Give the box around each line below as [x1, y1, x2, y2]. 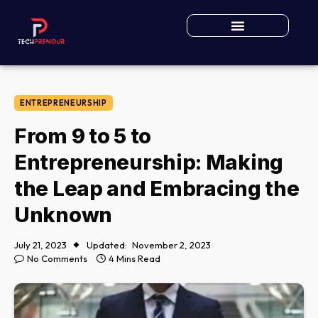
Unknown [14, 202, 112, 227]
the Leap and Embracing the [14, 175, 300, 201]
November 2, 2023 [132, 238, 211, 251]
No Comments [27, 252, 87, 264]
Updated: [87, 238, 127, 251]
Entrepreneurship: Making [14, 149, 284, 175]
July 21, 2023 [14, 238, 67, 251]
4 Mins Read [109, 252, 160, 264]
